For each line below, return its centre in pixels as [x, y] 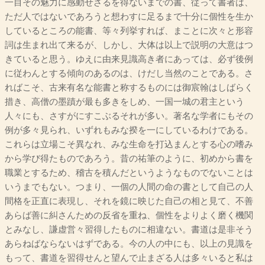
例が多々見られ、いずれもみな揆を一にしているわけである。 [129, 130]
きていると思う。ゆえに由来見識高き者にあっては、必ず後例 [129, 59]
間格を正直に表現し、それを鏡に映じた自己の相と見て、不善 [129, 201]
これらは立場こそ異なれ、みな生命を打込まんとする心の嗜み [129, 145]
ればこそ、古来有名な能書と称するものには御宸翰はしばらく [129, 88]
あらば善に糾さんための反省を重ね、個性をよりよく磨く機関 [129, 216]
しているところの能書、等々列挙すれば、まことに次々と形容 [129, 31]
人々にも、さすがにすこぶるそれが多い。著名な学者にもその [129, 116]
